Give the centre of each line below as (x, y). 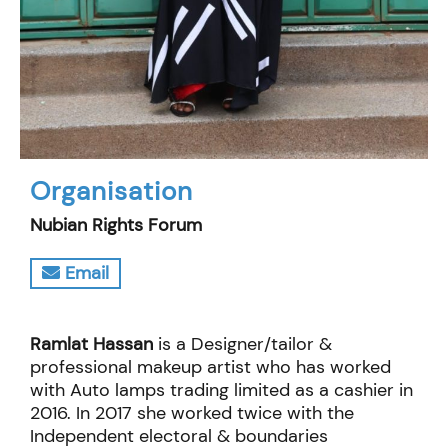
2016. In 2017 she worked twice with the (192, 413)
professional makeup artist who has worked (210, 367)
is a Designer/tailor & (242, 344)
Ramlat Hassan (91, 344)
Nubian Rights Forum (116, 224)
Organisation (111, 190)
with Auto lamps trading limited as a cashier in (221, 390)
